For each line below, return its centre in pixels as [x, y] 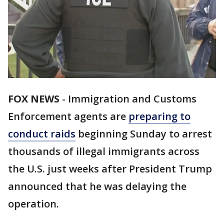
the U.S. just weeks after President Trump [110, 169]
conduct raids [42, 134]
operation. [33, 204]
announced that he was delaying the [97, 186]
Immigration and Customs [132, 99]
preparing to [159, 116]
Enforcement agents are [68, 116]
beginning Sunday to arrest [144, 134]
